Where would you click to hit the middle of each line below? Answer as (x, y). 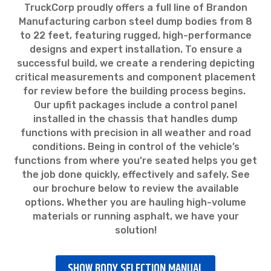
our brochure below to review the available (135, 188)
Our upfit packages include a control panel (135, 105)
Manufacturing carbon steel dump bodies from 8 (135, 21)
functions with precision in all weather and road (135, 133)
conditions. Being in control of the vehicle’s (135, 147)
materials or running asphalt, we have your (135, 216)
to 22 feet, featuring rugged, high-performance (135, 35)
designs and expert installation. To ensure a (135, 49)
